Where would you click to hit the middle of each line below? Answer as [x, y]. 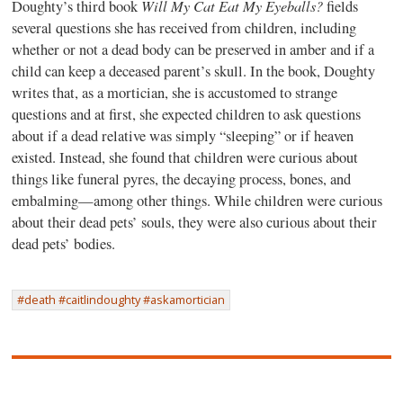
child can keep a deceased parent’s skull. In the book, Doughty [194, 71]
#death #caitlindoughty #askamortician [121, 299]
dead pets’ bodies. [64, 243]
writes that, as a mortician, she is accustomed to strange [175, 92]
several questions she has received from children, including [184, 27]
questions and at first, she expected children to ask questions [187, 114]
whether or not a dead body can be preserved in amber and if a [193, 49]
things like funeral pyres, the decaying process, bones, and [182, 179]
